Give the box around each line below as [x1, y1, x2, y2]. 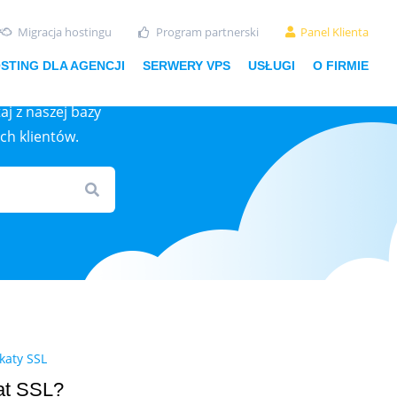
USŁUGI [248, 58, 295, 73]
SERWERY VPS [143, 58, 230, 73]
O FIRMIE [313, 58, 369, 73]
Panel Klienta [300, 24, 369, 40]
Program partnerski [155, 24, 259, 40]
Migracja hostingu [18, 24, 112, 40]
